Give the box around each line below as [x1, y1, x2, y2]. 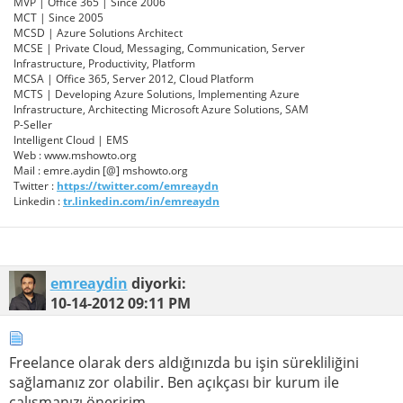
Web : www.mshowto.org [13, 148, 137, 164]
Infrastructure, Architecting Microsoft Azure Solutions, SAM [13, 102, 309, 118]
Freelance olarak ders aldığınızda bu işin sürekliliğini [9, 353, 359, 373]
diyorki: [127, 273, 186, 294]
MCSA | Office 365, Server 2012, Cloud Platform [13, 71, 254, 87]
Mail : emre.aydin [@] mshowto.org [13, 163, 188, 179]
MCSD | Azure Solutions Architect [13, 25, 183, 41]
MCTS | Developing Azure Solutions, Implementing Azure [13, 86, 300, 103]
